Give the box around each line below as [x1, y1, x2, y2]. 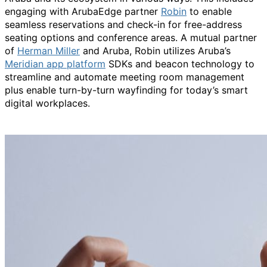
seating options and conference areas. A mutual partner [5, 32, 257, 44]
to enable [187, 5, 232, 17]
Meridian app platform [5, 58, 105, 70]
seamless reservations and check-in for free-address [5, 18, 242, 30]
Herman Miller [17, 45, 80, 57]
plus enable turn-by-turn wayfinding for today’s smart [5, 84, 248, 96]
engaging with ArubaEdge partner [5, 5, 161, 17]
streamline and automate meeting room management [5, 71, 244, 83]
